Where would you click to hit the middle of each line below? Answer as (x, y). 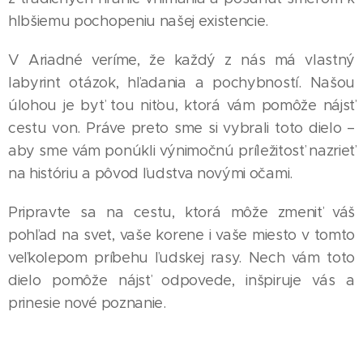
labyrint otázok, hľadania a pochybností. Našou (181, 82)
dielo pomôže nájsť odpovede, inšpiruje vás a (181, 280)
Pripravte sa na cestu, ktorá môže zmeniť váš (181, 212)
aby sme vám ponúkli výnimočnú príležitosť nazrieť (181, 150)
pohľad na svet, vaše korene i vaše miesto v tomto (181, 235)
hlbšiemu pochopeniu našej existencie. (139, 21)
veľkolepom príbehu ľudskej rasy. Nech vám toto (181, 257)
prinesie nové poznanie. (87, 303)
